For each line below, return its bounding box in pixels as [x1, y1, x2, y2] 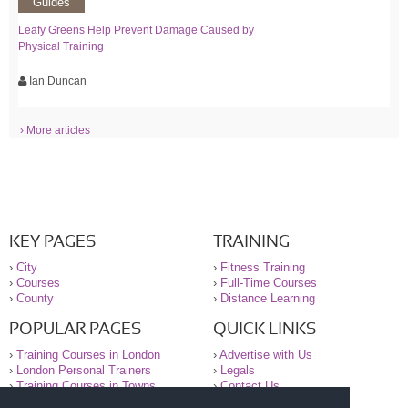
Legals [220, 362, 255, 377]
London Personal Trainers [16, 362, 151, 377]
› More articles [20, 123, 90, 137]
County [16, 291, 54, 305]
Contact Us [220, 378, 280, 393]
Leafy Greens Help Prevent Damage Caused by [18, 23, 254, 36]
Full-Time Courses [220, 275, 317, 290]
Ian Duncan [26, 74, 87, 87]
